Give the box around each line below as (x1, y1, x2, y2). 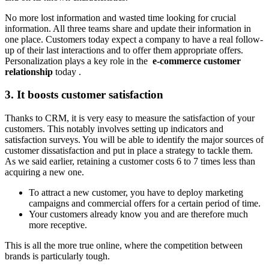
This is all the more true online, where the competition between (5, 240, 243, 251)
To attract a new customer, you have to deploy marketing (29, 187, 243, 198)
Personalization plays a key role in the (5, 55, 153, 66)
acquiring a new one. (5, 167, 84, 178)
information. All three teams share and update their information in (5, 23, 251, 34)
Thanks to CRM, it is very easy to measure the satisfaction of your (5, 113, 255, 124)
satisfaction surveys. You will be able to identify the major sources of (5, 134, 264, 145)
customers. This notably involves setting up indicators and (5, 124, 223, 134)
